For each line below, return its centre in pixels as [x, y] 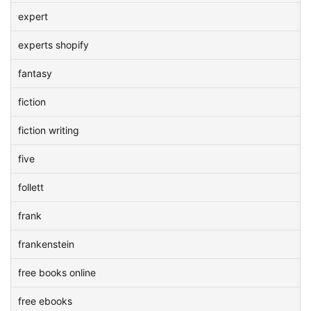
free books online [57, 272]
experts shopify [53, 45]
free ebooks [45, 301]
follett [31, 187]
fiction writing [49, 130]
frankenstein [46, 244]
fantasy [35, 73]
